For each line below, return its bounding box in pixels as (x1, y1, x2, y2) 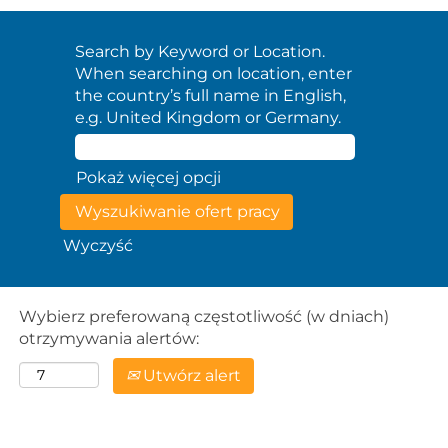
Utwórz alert (139, 366, 241, 385)
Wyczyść (63, 236, 133, 255)
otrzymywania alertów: (19, 329, 199, 348)
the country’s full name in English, (75, 86, 346, 105)
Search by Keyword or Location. (75, 42, 325, 61)
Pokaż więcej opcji (76, 168, 221, 187)
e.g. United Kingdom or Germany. (75, 108, 341, 127)
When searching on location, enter (75, 64, 352, 83)
